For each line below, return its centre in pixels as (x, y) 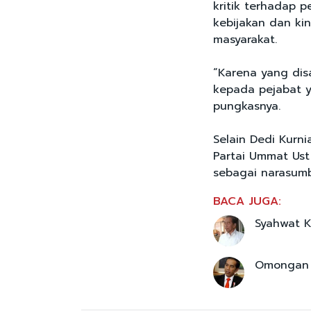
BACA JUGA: (247, 202)
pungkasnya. (247, 107)
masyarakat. (245, 40)
